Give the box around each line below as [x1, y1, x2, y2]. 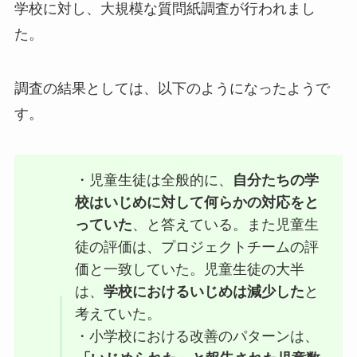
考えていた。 [75, 306, 162, 323]
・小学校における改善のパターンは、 [75, 328, 320, 345]
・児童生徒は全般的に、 [75, 172, 233, 189]
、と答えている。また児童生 [132, 217, 320, 233]
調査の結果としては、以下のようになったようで [14, 80, 330, 96]
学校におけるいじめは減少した [104, 284, 305, 300]
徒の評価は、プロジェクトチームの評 [75, 239, 320, 256]
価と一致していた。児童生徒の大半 [75, 261, 305, 278]
